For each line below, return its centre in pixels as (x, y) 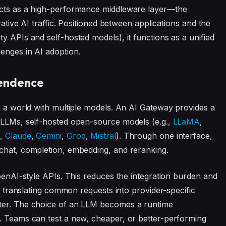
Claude (18, 135)
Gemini (49, 135)
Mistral (103, 135)
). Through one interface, (164, 135)
